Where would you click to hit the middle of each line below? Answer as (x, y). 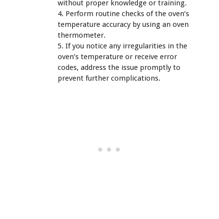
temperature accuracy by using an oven (123, 24)
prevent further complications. (109, 78)
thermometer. (82, 35)
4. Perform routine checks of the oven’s (123, 13)
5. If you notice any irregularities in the (122, 46)
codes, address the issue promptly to (119, 67)
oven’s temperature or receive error (117, 56)
